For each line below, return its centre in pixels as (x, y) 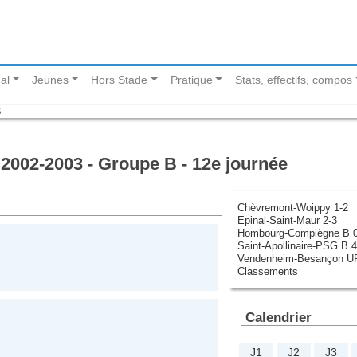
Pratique (191, 80)
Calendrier (278, 317)
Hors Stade (120, 80)
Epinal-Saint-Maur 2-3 (287, 220)
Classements (267, 271)
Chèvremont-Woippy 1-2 (292, 207)
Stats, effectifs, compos (294, 80)
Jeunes (51, 80)
